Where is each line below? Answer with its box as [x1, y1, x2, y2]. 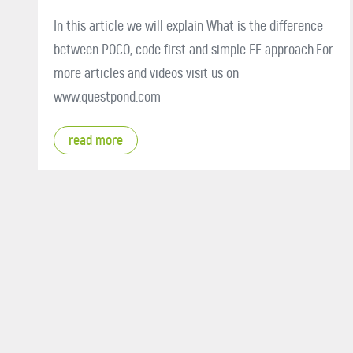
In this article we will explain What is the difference [54, 17, 323, 35]
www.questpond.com [54, 87, 161, 106]
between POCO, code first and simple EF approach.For [54, 40, 333, 58]
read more [69, 131, 123, 149]
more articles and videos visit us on [54, 64, 239, 82]
